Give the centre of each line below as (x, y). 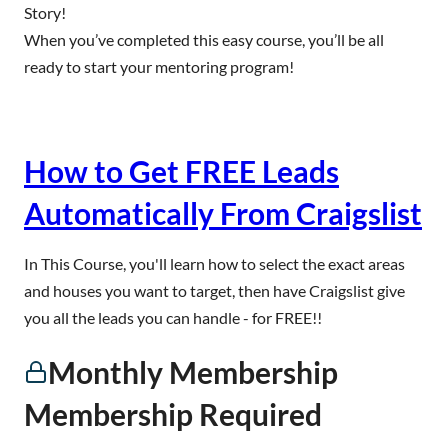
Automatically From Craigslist (223, 213)
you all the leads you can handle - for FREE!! (173, 317)
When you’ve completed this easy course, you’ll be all (204, 39)
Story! (45, 12)
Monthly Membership (193, 372)
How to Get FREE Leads (181, 171)
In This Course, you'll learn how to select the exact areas (214, 263)
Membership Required (173, 414)
